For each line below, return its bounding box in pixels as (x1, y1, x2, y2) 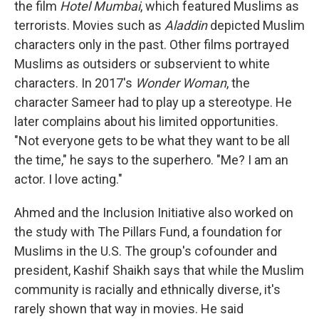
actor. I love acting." (14, 172, 122, 187)
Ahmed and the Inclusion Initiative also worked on (14, 205, 293, 221)
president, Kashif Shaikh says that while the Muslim (14, 263, 304, 278)
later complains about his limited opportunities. (14, 114, 278, 130)
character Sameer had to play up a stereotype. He (14, 95, 292, 110)
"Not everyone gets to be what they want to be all (14, 133, 290, 149)
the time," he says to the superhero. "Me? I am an (14, 152, 288, 168)
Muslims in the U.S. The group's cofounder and (14, 244, 277, 259)
